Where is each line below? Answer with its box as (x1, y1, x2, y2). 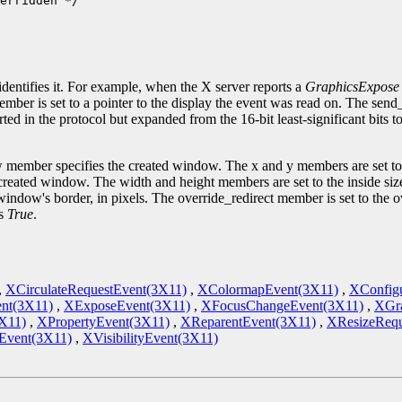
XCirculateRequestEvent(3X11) (5, 282, 187, 298)
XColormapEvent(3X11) (197, 282, 338, 298)
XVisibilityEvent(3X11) (83, 330, 218, 346)
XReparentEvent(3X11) (180, 314, 316, 330)
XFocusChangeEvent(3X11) (201, 298, 363, 314)
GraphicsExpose (305, 78, 399, 94)
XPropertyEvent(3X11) (37, 314, 170, 330)
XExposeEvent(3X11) (64, 298, 190, 314)
